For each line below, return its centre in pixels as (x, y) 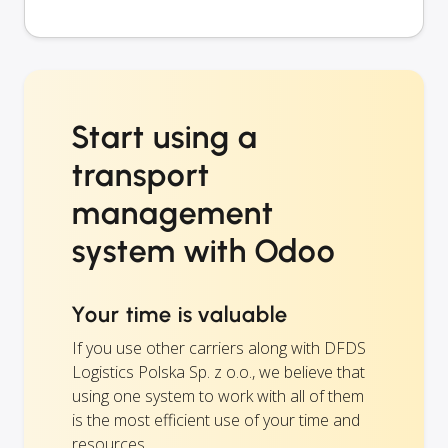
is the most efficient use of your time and (216, 419)
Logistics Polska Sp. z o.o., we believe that (218, 371)
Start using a (165, 136)
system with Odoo (204, 250)
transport (141, 174)
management (173, 212)
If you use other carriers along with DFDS (219, 347)
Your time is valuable (180, 314)
